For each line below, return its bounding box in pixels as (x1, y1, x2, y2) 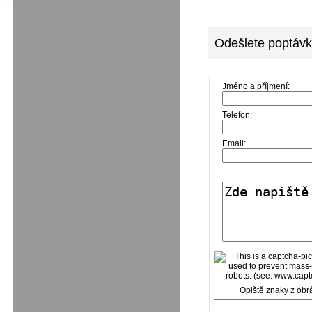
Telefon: (221, 110, 254, 120)
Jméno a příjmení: (221, 81, 290, 92)
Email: (221, 139, 246, 149)
